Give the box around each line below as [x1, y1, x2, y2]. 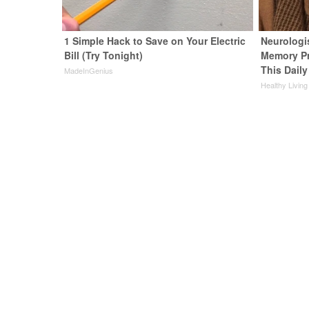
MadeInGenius [64, 65, 114, 76]
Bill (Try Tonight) [64, 48, 143, 62]
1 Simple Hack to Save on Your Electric [64, 34, 246, 48]
